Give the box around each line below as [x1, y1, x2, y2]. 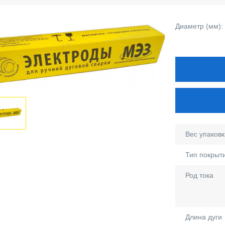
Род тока [185, 171, 213, 179]
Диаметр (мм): [175, 22, 223, 30]
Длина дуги [185, 213, 222, 221]
